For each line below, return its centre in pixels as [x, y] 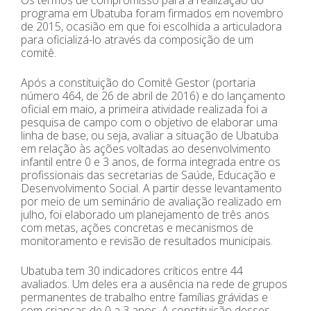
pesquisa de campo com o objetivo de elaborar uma [149, 123]
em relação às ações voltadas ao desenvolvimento [146, 149]
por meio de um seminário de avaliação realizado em [151, 202]
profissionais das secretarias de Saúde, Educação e [148, 175]
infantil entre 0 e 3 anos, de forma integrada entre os [151, 162]
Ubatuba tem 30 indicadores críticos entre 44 [132, 271]
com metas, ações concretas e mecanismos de [137, 228]
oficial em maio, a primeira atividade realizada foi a [144, 109]
